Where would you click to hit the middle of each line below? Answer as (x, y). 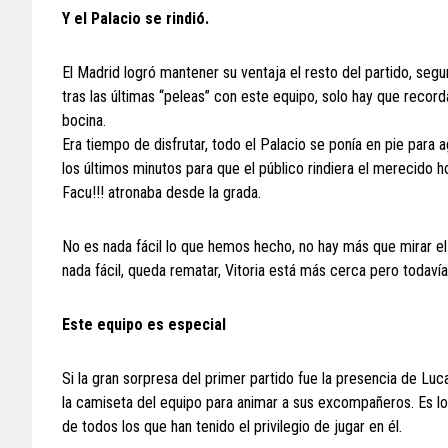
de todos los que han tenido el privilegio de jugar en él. (232, 426)
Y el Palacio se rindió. (135, 18)
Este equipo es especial (144, 324)
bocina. (84, 120)
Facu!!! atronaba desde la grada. (161, 192)
